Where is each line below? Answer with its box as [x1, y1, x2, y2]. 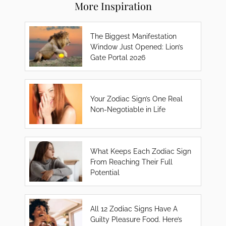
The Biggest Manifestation [90, 31, 177, 40]
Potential [90, 167, 120, 177]
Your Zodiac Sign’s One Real [90, 94, 183, 103]
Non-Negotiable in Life [90, 105, 166, 114]
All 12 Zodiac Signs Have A [90, 204, 178, 213]
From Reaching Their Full [90, 157, 173, 166]
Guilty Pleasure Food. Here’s [90, 214, 183, 223]
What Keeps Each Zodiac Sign [90, 146, 192, 155]
